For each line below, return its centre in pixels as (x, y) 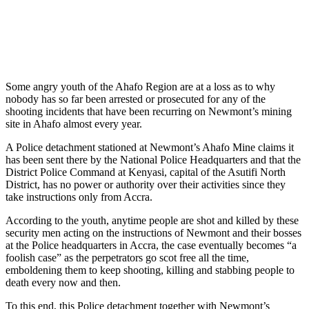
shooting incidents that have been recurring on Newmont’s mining (149, 111)
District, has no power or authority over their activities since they (146, 184)
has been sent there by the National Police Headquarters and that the (153, 159)
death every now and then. (63, 282)
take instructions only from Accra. (79, 197)
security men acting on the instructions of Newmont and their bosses (153, 232)
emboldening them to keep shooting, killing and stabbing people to (150, 270)
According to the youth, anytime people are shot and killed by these (152, 220)
